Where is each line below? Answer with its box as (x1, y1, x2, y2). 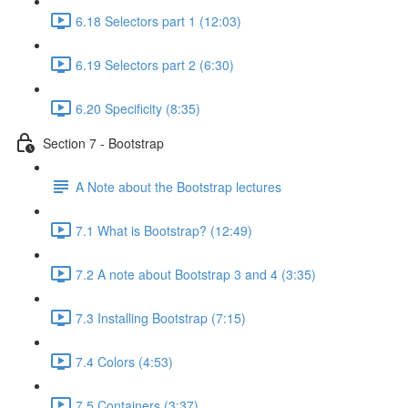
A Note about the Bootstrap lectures (76, 177, 281, 196)
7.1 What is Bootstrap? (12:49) (76, 220, 252, 240)
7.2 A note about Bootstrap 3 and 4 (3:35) (76, 264, 316, 283)
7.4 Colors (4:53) (76, 352, 173, 371)
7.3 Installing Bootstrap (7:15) (76, 308, 246, 327)
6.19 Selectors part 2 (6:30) (76, 55, 234, 74)
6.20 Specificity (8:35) (76, 98, 200, 117)
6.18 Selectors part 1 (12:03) (76, 11, 241, 30)
